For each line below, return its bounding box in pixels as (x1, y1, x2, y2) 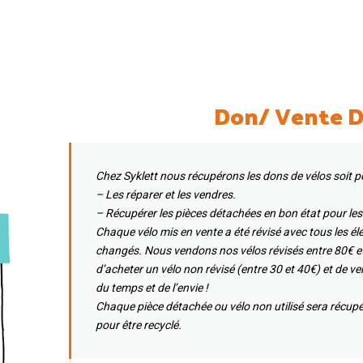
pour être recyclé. (95, 318, 181, 332)
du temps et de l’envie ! (95, 281, 208, 295)
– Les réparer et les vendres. (95, 188, 236, 202)
